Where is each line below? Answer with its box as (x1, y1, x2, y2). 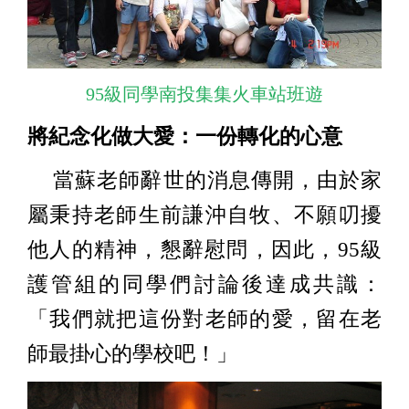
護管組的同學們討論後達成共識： (27, 273, 382, 297)
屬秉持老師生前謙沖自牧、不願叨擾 (27, 204, 382, 227)
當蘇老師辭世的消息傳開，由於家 (27, 169, 382, 193)
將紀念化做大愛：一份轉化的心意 (27, 125, 342, 149)
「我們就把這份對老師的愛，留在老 (27, 308, 382, 331)
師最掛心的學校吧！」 (27, 342, 237, 366)
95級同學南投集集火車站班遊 (86, 84, 323, 105)
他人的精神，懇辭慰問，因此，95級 (27, 238, 382, 262)
